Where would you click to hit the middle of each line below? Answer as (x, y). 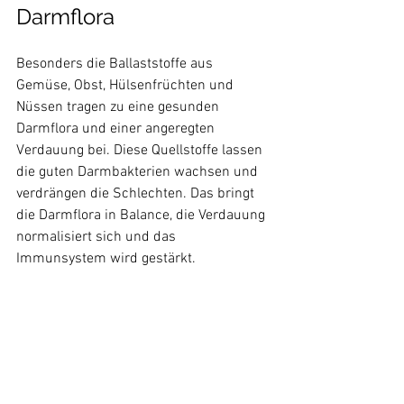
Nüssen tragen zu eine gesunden (119, 107)
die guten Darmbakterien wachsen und (139, 172)
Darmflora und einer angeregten (117, 129)
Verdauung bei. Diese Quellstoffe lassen (141, 151)
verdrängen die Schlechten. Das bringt (137, 194)
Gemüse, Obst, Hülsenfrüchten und (127, 86)
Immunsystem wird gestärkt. (106, 259)
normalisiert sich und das (98, 237)
